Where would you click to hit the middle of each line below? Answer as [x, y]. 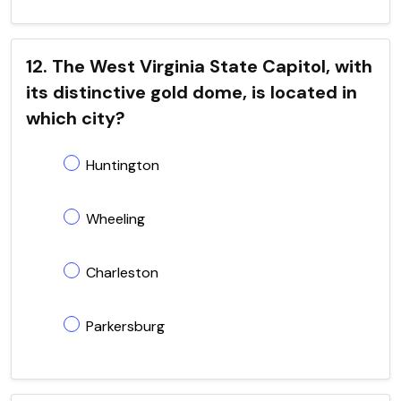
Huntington [123, 165]
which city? [76, 118]
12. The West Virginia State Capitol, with [199, 66]
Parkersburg [125, 326]
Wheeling [115, 218]
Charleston [122, 272]
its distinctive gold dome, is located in [192, 92]
